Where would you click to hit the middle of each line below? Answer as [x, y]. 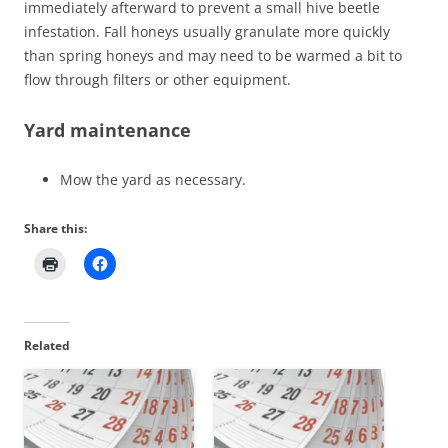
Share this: [55, 228]
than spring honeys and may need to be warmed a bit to [213, 55]
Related [47, 345]
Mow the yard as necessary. [153, 179]
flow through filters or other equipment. [157, 79]
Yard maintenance [107, 129]
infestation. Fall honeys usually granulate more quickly [207, 31]
